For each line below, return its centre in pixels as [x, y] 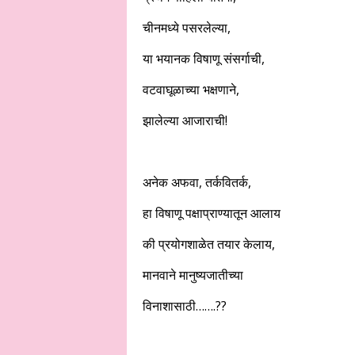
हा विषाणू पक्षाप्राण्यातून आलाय [211, 213]
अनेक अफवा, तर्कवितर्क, [197, 182]
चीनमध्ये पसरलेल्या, [186, 28]
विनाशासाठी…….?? [184, 306]
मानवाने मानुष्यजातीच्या [193, 275]
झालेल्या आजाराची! [185, 120]
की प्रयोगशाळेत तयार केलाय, [208, 244]
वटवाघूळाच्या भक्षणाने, [191, 90]
